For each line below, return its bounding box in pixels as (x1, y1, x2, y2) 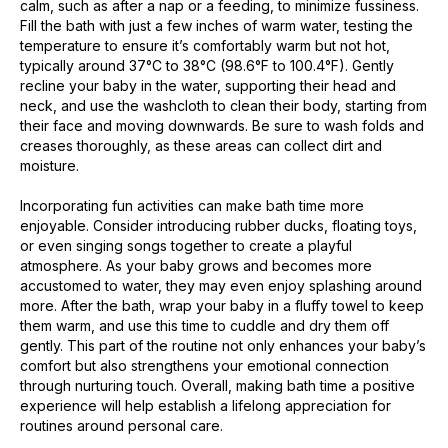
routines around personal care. (20, 416, 223, 434)
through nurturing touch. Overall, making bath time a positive (20, 376, 415, 394)
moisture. (20, 156, 79, 174)
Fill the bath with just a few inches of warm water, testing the (20, 16, 413, 34)
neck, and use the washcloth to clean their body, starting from (20, 96, 427, 114)
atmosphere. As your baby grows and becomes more (20, 256, 372, 274)
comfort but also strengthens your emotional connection (20, 356, 389, 374)
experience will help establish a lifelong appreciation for (20, 396, 391, 414)
